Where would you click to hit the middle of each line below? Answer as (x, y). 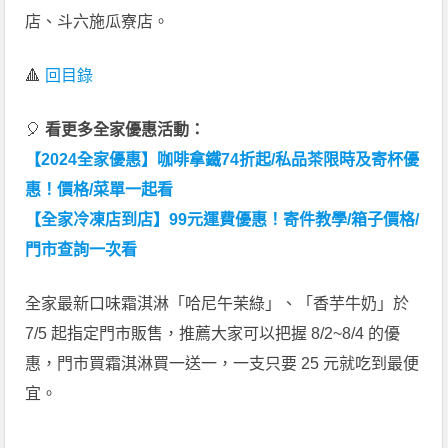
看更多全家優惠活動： (125, 130)
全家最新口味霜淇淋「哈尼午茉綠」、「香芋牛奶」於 (217, 304)
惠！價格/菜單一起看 (99, 190)
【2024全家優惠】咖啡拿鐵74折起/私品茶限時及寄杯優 (222, 160)
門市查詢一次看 (81, 250)
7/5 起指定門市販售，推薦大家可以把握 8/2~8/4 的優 (213, 334)
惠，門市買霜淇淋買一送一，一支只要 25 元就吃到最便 (222, 364)
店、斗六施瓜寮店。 (97, 22)
